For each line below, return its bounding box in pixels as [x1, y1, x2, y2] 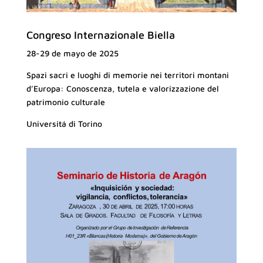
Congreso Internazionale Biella [26, 29, 175, 42]
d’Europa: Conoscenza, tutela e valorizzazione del [26, 83, 219, 94]
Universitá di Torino [26, 119, 102, 129]
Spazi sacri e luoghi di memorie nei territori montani [26, 70, 229, 80]
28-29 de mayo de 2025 [26, 48, 119, 59]
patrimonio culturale [26, 97, 105, 107]
